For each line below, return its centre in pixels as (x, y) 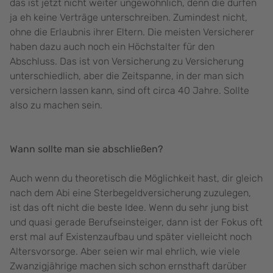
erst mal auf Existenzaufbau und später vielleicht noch (131, 237)
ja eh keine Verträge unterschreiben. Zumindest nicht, (129, 18)
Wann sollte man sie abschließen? (87, 149)
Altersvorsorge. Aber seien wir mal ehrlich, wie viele (125, 252)
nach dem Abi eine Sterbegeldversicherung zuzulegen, (130, 193)
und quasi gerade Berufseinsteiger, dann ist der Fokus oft (136, 222)
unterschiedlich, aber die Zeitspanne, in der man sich (127, 76)
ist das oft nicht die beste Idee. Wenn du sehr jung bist (129, 208)
